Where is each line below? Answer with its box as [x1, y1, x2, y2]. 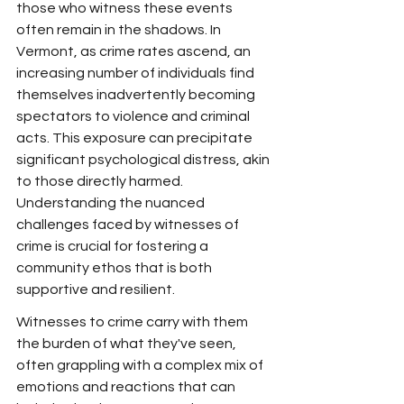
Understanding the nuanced [16, 196, 207, 210]
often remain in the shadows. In [16, 23, 224, 37]
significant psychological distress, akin [16, 152, 272, 167]
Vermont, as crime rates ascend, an [16, 44, 253, 59]
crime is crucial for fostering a [16, 239, 211, 253]
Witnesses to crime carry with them [16, 315, 251, 329]
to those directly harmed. [16, 174, 186, 188]
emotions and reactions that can [16, 380, 238, 394]
